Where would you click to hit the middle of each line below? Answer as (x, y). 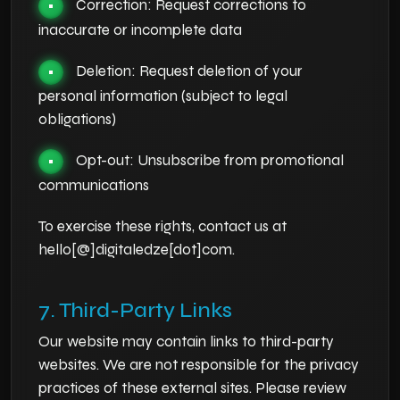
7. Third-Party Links (135, 310)
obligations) (77, 119)
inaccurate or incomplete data (140, 30)
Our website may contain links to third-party (186, 342)
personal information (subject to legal (163, 96)
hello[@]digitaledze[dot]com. (137, 250)
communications (94, 185)
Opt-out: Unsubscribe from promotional (210, 160)
